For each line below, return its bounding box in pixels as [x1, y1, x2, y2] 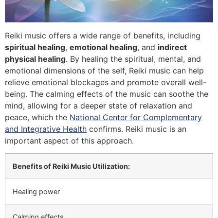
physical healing [5, 54, 66, 64]
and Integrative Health [5, 124, 87, 134]
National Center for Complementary [70, 112, 202, 122]
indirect [158, 42, 187, 52]
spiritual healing [5, 42, 65, 52]
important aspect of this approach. [5, 135, 134, 145]
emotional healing [70, 42, 137, 52]
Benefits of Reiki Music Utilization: [13, 162, 130, 171]
